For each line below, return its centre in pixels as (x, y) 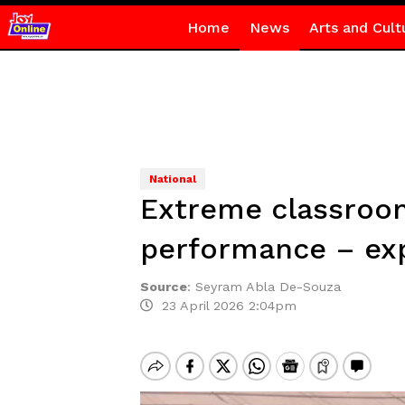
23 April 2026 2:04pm (224, 306)
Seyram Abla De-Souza (268, 287)
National (172, 179)
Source (163, 287)
